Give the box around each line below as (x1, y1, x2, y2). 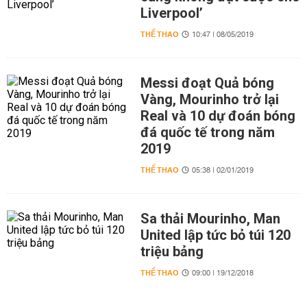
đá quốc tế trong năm (140, 124, 275, 140)
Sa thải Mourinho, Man (140, 210, 280, 227)
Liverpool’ (140, 5, 203, 21)
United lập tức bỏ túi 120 (140, 227, 291, 243)
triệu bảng (140, 243, 204, 260)
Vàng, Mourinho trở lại (140, 91, 279, 108)
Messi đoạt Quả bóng (140, 75, 274, 91)
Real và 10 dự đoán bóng (140, 108, 295, 124)
